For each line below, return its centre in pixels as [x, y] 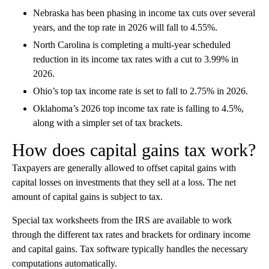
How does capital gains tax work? [134, 150]
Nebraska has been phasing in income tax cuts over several [144, 13]
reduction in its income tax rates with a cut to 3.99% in [136, 59]
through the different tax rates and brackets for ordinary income [131, 234]
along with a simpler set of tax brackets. [108, 122]
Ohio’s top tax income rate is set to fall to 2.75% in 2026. [141, 91]
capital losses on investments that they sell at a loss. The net [124, 182]
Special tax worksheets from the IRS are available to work [122, 220]
